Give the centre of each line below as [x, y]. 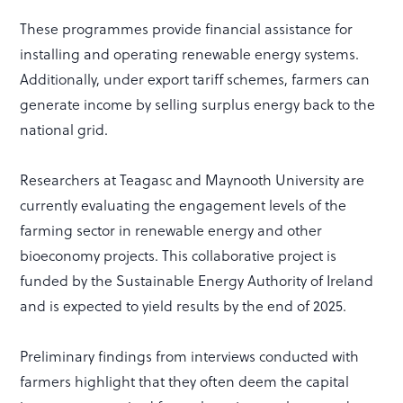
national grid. [64, 129]
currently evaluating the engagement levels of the [184, 204]
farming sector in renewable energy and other [171, 229]
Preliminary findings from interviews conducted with [190, 355]
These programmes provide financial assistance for [187, 28]
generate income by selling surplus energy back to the [198, 103]
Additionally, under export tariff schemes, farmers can [195, 78]
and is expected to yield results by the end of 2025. [184, 305]
